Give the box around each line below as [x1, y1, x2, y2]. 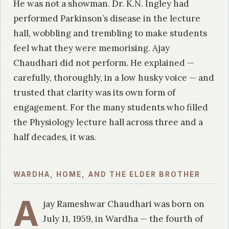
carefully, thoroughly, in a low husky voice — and [13, 72, 214, 84]
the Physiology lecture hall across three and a [13, 117, 203, 128]
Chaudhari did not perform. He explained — [13, 57, 194, 69]
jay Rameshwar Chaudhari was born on [43, 198, 205, 210]
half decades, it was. [13, 131, 96, 143]
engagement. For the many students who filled [13, 102, 208, 113]
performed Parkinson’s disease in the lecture [13, 13, 200, 25]
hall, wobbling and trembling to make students [13, 28, 207, 39]
